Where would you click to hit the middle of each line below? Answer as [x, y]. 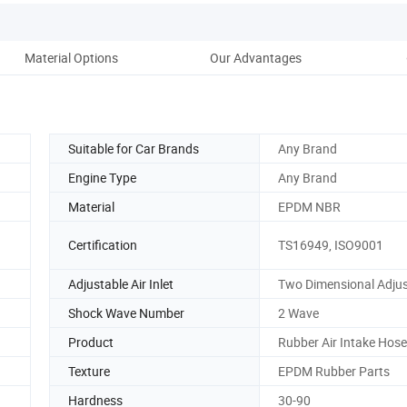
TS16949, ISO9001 [331, 245]
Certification [103, 245]
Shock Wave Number [126, 313]
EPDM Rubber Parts [334, 371]
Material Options [71, 57]
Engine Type [102, 177]
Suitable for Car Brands [134, 148]
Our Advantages [255, 57]
